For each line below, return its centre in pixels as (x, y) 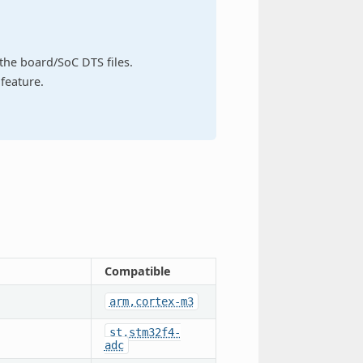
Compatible (137, 271)
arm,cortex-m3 (151, 301)
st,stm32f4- (145, 332)
